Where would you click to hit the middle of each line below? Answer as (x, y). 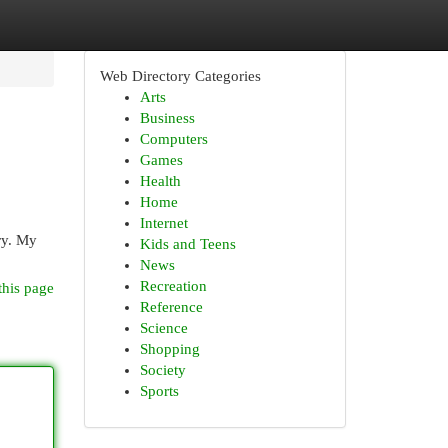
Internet (163, 223)
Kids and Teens (187, 244)
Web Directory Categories (180, 76)
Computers (173, 139)
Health (160, 181)
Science (163, 328)
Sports (159, 391)
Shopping (169, 349)
